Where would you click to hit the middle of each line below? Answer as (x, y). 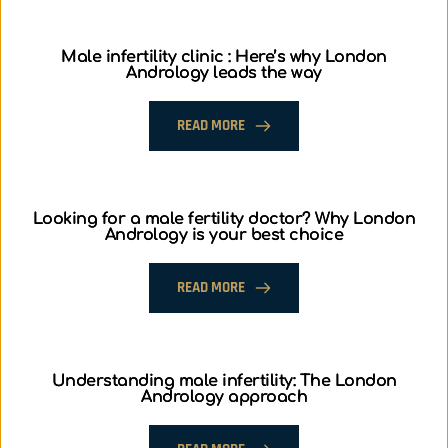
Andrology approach (224, 397)
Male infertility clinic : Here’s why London (224, 57)
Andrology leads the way (224, 73)
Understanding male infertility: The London (224, 381)
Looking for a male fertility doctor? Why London (224, 219)
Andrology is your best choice (224, 235)
